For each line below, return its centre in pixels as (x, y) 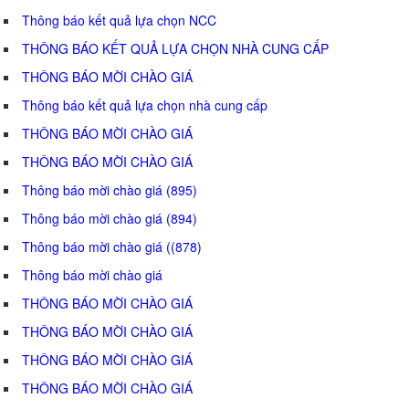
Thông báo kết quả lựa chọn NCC (119, 20)
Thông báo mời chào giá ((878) (112, 246)
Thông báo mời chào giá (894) (110, 218)
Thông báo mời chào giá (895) (110, 189)
